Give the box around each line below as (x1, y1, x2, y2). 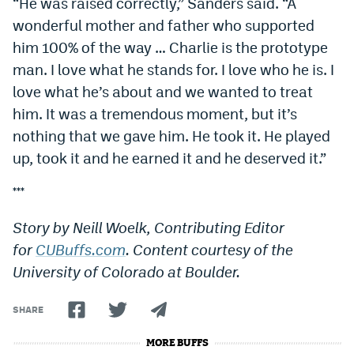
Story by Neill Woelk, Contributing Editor (13, 218, 284, 236)
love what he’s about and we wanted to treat (13, 82, 313, 100)
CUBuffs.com (36, 240, 126, 258)
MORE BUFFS (145, 337, 209, 348)
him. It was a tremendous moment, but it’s (13, 104, 297, 122)
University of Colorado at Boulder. (13, 262, 240, 281)
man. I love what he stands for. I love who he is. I (13, 60, 334, 78)
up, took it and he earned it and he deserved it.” (13, 149, 326, 167)
